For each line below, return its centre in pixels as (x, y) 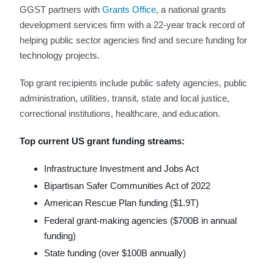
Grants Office (129, 9)
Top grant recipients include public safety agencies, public (133, 83)
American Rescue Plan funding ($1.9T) (121, 203)
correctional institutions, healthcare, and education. (120, 113)
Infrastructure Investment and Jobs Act (121, 168)
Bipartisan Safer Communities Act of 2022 (127, 186)
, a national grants (191, 9)
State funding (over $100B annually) (115, 253)
